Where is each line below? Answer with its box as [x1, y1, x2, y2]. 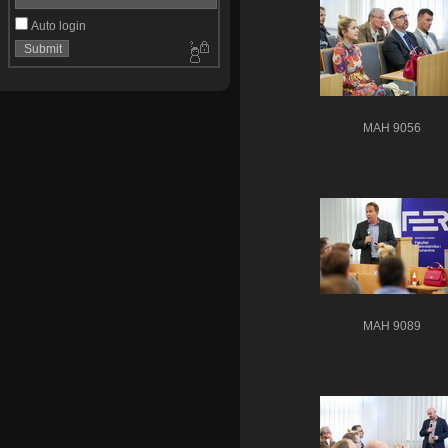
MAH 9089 [363, 320, 421, 333]
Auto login [27, 18, 86, 32]
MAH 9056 [363, 122, 421, 135]
